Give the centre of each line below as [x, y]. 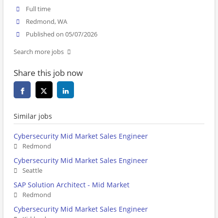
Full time [38, 9]
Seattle [32, 171]
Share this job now [48, 73]
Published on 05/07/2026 [62, 35]
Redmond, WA [47, 22]
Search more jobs [39, 52]
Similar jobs [33, 116]
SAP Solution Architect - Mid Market [72, 185]
